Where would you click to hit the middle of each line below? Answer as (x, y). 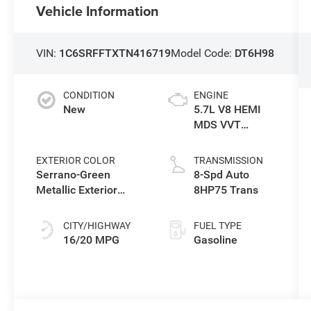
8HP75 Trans (226, 190)
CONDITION (89, 95)
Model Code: (203, 53)
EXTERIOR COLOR (76, 161)
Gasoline (215, 240)
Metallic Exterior (77, 190)
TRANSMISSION (228, 161)
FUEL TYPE (217, 226)
